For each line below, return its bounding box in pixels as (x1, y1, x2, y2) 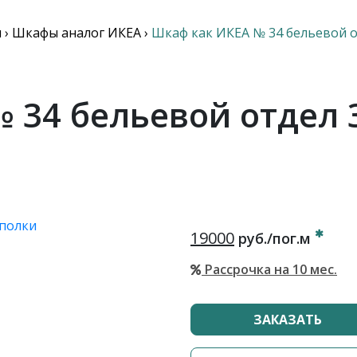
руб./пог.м (234, 229, 315, 248)
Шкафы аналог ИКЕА (11, 24, 141, 41)
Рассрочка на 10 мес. (202, 261, 337, 278)
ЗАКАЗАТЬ (253, 311, 322, 328)
